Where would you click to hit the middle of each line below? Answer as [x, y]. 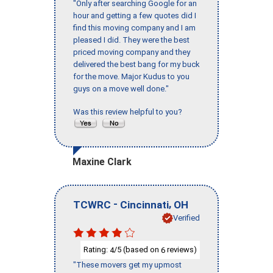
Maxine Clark [102, 162]
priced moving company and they [132, 52]
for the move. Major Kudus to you [131, 77]
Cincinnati [144, 204]
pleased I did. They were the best [131, 40]
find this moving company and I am [134, 28]
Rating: [97, 249]
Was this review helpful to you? [129, 112]
